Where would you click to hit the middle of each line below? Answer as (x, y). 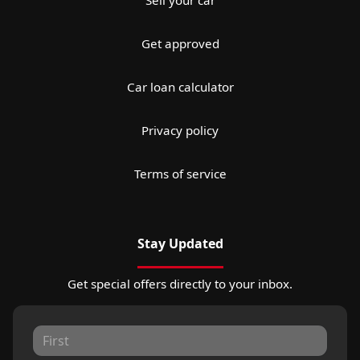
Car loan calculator (180, 86)
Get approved (180, 43)
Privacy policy (180, 130)
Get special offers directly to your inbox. (180, 283)
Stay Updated (180, 243)
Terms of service (180, 173)
